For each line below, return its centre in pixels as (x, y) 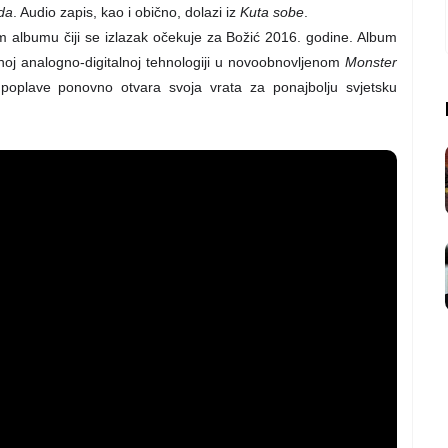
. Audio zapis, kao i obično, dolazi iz (126, 11)
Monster (371, 61)
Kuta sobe (272, 11)
